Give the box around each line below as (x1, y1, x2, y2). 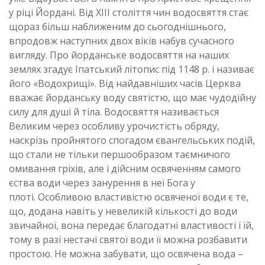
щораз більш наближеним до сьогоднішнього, (9, 20, 226, 33)
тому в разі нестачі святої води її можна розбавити (9, 233, 247, 246)
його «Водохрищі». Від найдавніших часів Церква (9, 77, 241, 90)
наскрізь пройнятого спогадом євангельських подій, (9, 134, 255, 147)
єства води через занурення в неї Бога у (9, 176, 195, 189)
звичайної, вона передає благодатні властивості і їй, (9, 219, 254, 232)
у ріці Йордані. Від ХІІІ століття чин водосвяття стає (9, 6, 248, 19)
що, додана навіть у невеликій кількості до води (9, 205, 237, 218)
